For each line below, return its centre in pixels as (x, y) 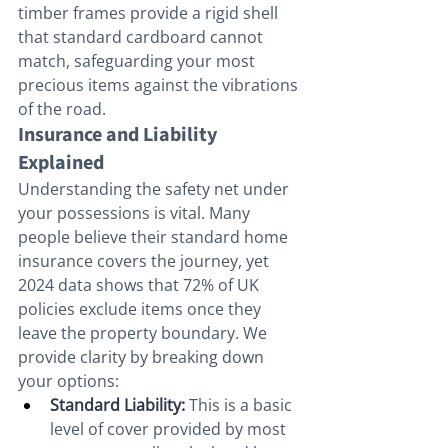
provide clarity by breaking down (143, 357)
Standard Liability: (117, 405)
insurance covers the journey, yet (145, 261)
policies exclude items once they (141, 309)
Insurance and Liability (119, 135)
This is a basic (240, 405)
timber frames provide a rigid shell (150, 13)
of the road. (62, 109)
